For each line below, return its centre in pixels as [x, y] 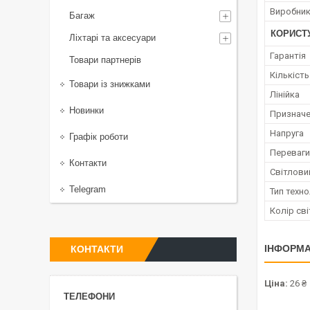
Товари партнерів [105, 60]
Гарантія [288, 56]
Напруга [287, 134]
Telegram [88, 189]
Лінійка [285, 95]
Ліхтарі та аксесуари [112, 38]
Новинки [86, 110]
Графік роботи [99, 137]
